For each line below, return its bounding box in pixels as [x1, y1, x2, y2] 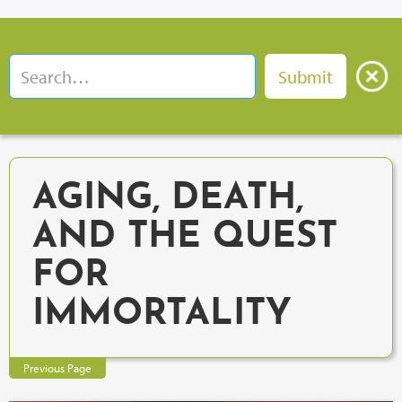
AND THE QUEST [32, 220, 337, 256]
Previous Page [23, 361, 92, 375]
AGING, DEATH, [32, 181, 303, 217]
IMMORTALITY [32, 297, 292, 333]
